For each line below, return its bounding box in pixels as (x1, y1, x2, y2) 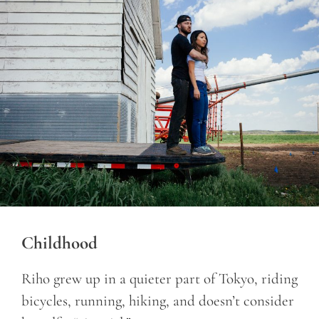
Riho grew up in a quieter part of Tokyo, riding (21, 270, 298, 288)
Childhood (21, 232, 98, 254)
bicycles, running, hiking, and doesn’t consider (21, 292, 294, 310)
